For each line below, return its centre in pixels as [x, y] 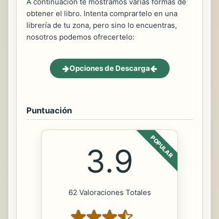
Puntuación [49, 111]
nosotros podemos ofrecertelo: [80, 37]
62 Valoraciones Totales [109, 193]
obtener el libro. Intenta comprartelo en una [102, 14]
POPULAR [162, 147]
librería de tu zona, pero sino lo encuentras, [102, 25]
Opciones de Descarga [109, 68]
